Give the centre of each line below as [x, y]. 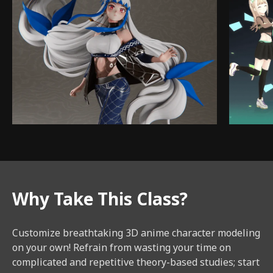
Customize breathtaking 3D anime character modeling [136, 233]
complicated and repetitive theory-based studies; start [136, 262]
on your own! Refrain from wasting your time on [122, 248]
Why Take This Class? [100, 200]
